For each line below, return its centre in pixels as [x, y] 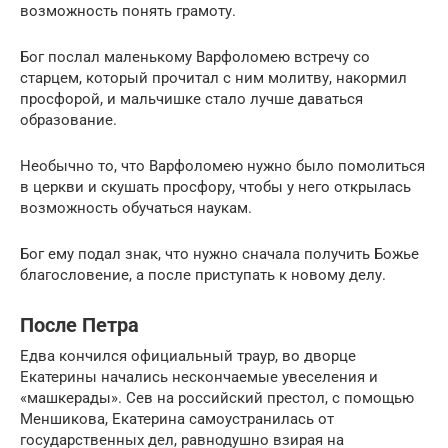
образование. [68, 119]
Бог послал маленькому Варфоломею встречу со [195, 56]
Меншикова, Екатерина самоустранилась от [177, 418]
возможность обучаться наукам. [136, 207]
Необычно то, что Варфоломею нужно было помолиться [222, 165]
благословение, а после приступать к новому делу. [203, 274]
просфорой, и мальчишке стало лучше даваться [191, 98]
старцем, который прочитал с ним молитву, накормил [213, 77]
